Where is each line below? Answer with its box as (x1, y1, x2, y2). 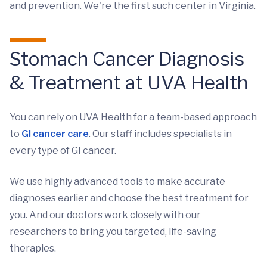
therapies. (10, 243, 56, 254)
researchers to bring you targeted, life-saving (10, 226, 216, 237)
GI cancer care (21, 128, 89, 139)
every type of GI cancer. (10, 145, 116, 156)
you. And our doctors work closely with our (10, 209, 201, 221)
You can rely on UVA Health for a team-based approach (10, 111, 257, 123)
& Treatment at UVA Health (10, 71, 248, 94)
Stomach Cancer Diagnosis (10, 47, 244, 70)
